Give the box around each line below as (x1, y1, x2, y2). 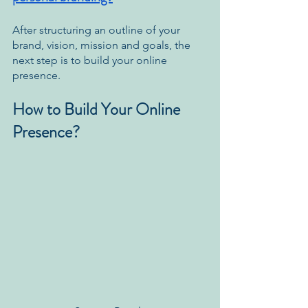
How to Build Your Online (12, 97, 184, 121)
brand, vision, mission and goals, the (12, 38, 193, 52)
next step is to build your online (12, 53, 170, 67)
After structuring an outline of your (12, 23, 183, 36)
